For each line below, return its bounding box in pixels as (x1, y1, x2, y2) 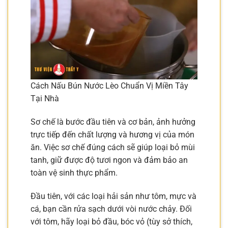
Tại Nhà (31, 94, 59, 104)
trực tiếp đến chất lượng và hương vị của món (31, 129, 194, 139)
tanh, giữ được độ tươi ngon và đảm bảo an (31, 155, 188, 165)
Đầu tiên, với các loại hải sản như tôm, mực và (31, 191, 196, 201)
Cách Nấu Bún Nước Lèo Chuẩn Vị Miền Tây (31, 81, 188, 91)
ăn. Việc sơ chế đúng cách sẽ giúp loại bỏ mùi (31, 142, 195, 152)
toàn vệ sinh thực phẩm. (31, 167, 118, 178)
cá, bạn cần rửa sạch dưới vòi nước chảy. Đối (31, 204, 192, 214)
